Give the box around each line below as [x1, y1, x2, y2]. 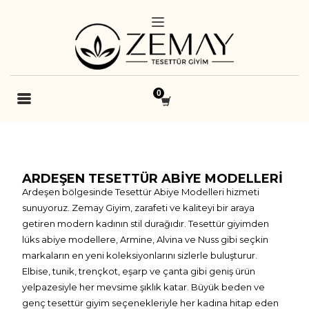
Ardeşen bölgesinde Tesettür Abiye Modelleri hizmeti [22, 186, 260, 197]
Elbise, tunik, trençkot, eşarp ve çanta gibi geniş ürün [22, 265, 256, 277]
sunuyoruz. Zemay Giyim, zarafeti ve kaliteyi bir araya [22, 201, 255, 213]
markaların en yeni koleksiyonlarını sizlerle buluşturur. [22, 249, 258, 261]
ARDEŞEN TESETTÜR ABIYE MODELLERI [22, 170, 283, 186]
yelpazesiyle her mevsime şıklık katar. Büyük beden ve [22, 281, 266, 292]
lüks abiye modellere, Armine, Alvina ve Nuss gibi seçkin [22, 233, 269, 245]
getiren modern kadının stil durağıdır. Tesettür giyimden [22, 217, 270, 229]
